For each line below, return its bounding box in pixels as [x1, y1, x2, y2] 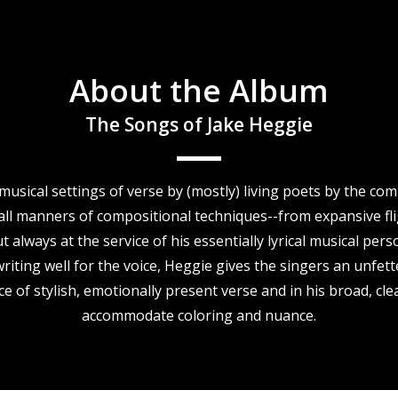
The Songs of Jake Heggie [85, 111, 313, 137]
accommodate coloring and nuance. [82, 305, 316, 325]
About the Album [69, 69, 329, 112]
